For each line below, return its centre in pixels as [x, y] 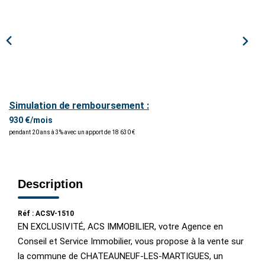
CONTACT [132, 156]
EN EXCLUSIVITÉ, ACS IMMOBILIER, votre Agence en [120, 226]
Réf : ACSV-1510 [46, 213]
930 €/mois [31, 120]
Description [50, 184]
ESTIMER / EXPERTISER [132, 14]
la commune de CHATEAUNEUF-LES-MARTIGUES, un [120, 256]
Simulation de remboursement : [79, 105]
